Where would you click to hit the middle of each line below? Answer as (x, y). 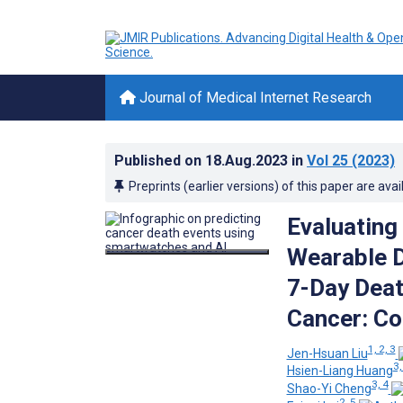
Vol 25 (327, 161)
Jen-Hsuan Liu (327, 353)
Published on (160, 161)
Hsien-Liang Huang (340, 371)
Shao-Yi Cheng (329, 388)
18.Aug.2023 (248, 161)
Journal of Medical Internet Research (254, 98)
